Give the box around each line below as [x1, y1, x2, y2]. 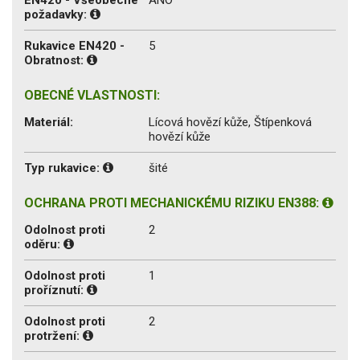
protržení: [24, 328, 83, 343]
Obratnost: [24, 52, 87, 67]
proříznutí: [24, 282, 87, 297]
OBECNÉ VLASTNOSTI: [24, 87, 160, 103]
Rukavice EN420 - [24, 38, 125, 53]
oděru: [24, 236, 63, 252]
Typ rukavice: [24, 160, 103, 175]
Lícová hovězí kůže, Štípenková [149, 114, 312, 129]
